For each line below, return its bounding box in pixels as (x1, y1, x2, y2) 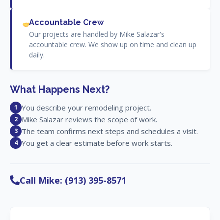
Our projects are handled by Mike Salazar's (28, 29, 165, 39)
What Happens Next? (10, 83, 110, 95)
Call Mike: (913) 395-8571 (20, 174, 126, 186)
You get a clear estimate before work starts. (22, 137, 172, 148)
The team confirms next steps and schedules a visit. (22, 126, 198, 136)
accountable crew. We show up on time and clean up (28, 39, 196, 49)
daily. (28, 50, 45, 59)
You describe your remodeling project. (22, 102, 151, 112)
